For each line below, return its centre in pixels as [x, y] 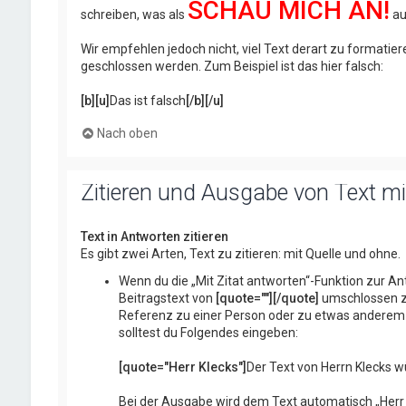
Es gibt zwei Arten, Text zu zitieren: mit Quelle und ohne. [240, 253]
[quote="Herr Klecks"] [182, 367]
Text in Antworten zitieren [154, 236]
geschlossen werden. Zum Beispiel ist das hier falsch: [232, 66]
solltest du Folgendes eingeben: [208, 332]
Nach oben [127, 133]
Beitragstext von [167, 298]
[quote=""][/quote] [267, 298]
